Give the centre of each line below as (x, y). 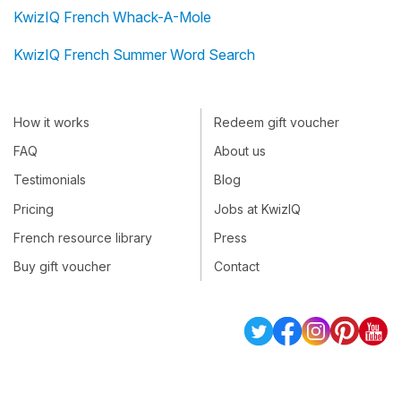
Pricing (34, 209)
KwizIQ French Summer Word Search (134, 55)
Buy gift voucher (62, 267)
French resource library (83, 238)
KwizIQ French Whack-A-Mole (112, 17)
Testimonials (50, 180)
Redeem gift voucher (277, 123)
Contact (237, 267)
